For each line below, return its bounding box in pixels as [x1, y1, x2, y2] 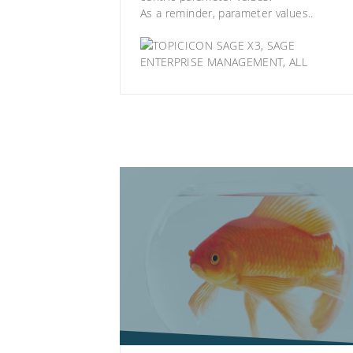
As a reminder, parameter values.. [140, 6, 314, 21]
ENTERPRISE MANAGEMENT [140, 54, 284, 70]
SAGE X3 [216, 38, 261, 54]
